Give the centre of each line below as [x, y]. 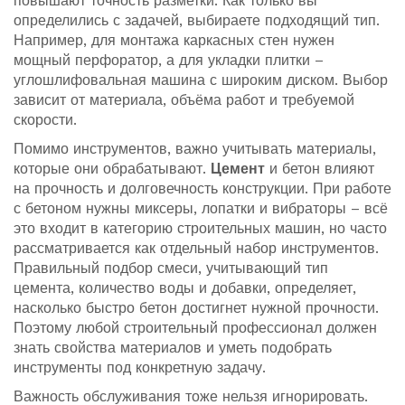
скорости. [45, 120]
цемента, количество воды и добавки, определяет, [185, 288]
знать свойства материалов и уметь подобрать [173, 348]
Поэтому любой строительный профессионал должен [195, 328]
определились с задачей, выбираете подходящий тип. [197, 20]
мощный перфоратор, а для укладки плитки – [169, 60]
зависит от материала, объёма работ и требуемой [184, 100]
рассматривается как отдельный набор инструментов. [196, 248]
